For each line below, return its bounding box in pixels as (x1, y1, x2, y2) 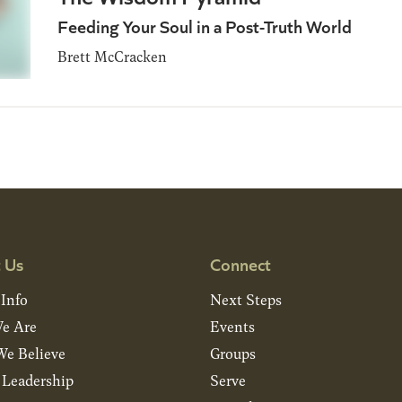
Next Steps (209, 289, 282, 310)
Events (209, 316, 255, 336)
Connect (209, 251, 271, 275)
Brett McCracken (57, 45, 167, 66)
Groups (209, 343, 256, 363)
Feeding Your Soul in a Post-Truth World (57, 13, 352, 38)
